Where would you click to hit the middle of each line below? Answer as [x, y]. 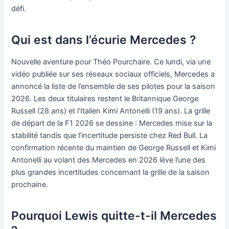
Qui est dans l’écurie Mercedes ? [104, 40]
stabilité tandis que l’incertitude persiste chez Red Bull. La [110, 136]
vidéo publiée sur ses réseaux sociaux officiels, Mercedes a [113, 74]
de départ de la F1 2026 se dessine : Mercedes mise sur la [112, 123]
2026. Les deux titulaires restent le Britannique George [105, 99]
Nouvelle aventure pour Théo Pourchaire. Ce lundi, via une [111, 62]
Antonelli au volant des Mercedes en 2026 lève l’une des [109, 160]
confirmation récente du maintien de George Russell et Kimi [114, 148]
